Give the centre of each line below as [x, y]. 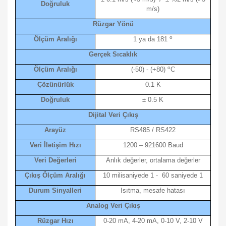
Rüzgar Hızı [55, 221]
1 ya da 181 [151, 39]
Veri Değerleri [55, 160]
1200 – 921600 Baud [153, 145]
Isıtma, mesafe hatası [153, 190]
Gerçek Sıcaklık [113, 54]
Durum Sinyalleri [55, 190]
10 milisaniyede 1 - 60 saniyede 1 [153, 175]
